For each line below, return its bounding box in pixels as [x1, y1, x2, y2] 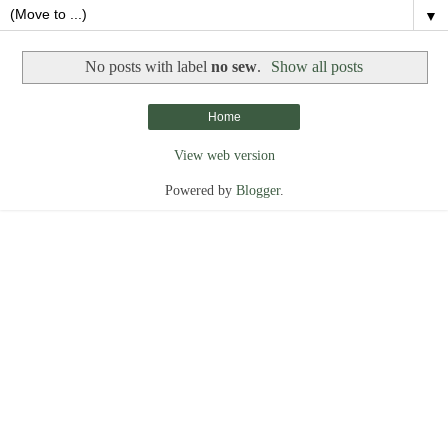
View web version [173, 147, 275, 164]
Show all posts [271, 57, 364, 75]
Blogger [235, 182, 280, 199]
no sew [210, 57, 257, 75]
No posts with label [84, 57, 211, 75]
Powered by [164, 182, 236, 199]
